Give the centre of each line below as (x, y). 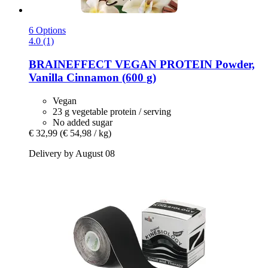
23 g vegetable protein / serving (112, 111)
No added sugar (83, 122)
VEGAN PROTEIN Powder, (183, 64)
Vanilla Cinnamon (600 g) (92, 77)
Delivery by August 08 (72, 153)
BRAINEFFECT (70, 64)
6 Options (47, 31)
